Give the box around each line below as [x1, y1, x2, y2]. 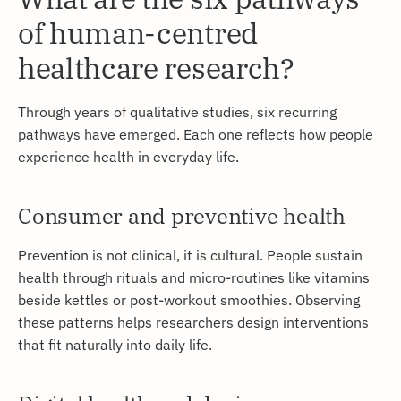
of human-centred [18, 14, 258, 53]
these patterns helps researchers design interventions [18, 312, 369, 332]
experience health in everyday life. [18, 147, 239, 166]
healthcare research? [18, 49, 294, 88]
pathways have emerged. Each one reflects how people [18, 124, 373, 144]
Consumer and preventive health [18, 201, 346, 231]
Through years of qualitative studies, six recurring [18, 102, 337, 122]
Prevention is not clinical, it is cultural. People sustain [18, 245, 363, 265]
